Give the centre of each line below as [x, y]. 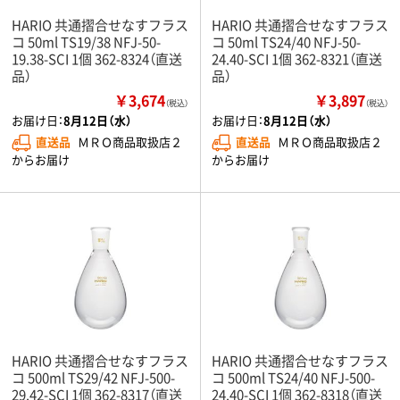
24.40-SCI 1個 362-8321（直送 [297, 58]
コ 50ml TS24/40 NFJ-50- [286, 41]
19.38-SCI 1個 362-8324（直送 [97, 58]
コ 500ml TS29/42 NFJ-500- [93, 377]
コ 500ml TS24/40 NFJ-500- [293, 377]
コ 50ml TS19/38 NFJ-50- [86, 41]
